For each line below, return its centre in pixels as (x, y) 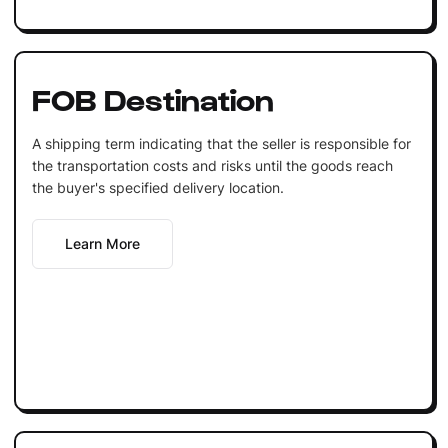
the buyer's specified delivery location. (157, 187)
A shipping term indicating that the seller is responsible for (221, 143)
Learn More (102, 243)
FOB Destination (152, 97)
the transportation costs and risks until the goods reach (212, 165)
